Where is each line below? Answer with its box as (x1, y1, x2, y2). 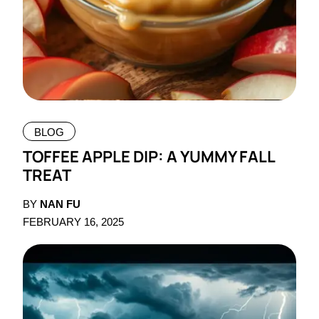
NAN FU (40, 198, 80, 211)
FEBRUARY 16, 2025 (23, 216, 124, 229)
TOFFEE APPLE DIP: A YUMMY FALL (23, 146, 276, 168)
